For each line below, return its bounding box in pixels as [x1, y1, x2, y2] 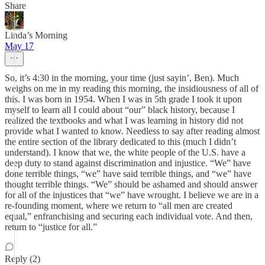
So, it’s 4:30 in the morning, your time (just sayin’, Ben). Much [5, 73, 239, 83]
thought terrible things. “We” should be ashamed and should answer [5, 179, 257, 189]
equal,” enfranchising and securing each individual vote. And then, [5, 211, 253, 221]
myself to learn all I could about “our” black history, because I [5, 105, 235, 115]
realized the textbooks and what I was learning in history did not [5, 115, 243, 125]
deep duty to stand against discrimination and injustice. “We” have [5, 158, 251, 168]
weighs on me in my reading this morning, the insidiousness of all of [5, 83, 258, 93]
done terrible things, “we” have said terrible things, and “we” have [5, 169, 251, 179]
